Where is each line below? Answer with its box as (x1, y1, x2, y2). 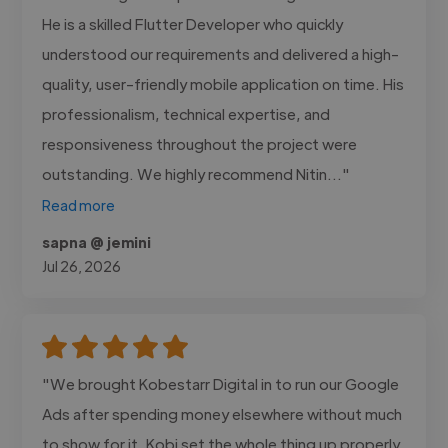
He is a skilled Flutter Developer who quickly (42, 13, 344, 33)
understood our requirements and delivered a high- (42, 43, 400, 63)
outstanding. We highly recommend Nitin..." (42, 163, 351, 183)
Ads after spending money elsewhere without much (42, 403, 403, 423)
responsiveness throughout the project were (42, 133, 358, 153)
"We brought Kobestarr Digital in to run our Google (42, 373, 400, 393)
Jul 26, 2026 (42, 256, 122, 275)
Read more (42, 195, 116, 214)
